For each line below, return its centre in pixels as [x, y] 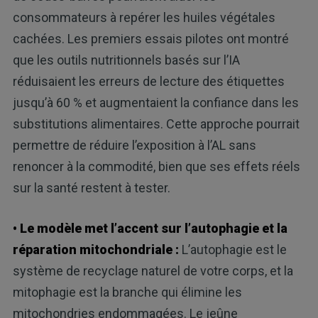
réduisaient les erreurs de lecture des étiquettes [148, 82]
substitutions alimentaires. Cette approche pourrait [156, 124]
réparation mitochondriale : [95, 250]
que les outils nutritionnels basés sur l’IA [126, 60]
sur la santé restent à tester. [91, 188]
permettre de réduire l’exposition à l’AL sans [134, 146]
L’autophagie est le [232, 250]
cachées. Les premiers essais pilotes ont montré [150, 39]
